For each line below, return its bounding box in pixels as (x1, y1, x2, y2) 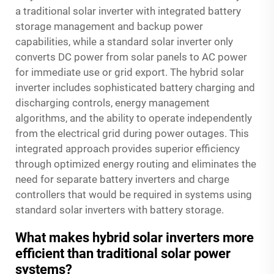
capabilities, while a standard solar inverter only (15, 35, 233, 48)
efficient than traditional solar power (15, 245, 231, 261)
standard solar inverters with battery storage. (15, 203, 224, 216)
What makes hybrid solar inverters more (15, 229, 254, 245)
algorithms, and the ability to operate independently (15, 111, 252, 124)
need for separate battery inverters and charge (15, 172, 229, 185)
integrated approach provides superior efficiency (15, 142, 240, 155)
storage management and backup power (15, 20, 203, 32)
